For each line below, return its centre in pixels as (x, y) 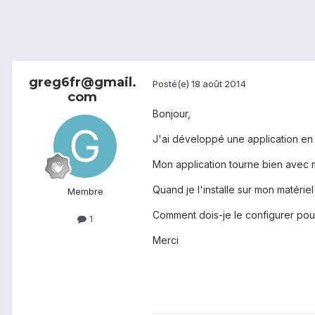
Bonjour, (172, 114)
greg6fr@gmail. (82, 83)
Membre (85, 192)
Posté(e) (172, 83)
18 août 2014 (219, 83)
